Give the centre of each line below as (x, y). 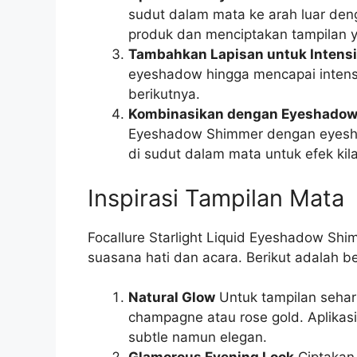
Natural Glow (171, 298)
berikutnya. (164, 94)
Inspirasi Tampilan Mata (216, 198)
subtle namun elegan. (197, 337)
